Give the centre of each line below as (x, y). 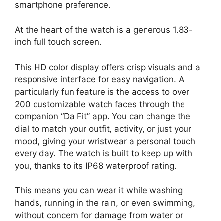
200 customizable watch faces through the (100, 104)
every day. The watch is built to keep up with (104, 153)
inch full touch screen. (58, 42)
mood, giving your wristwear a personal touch (105, 141)
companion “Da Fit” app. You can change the (103, 116)
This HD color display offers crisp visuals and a (108, 67)
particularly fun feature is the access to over (102, 92)
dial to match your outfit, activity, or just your (103, 129)
